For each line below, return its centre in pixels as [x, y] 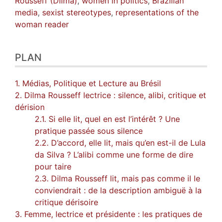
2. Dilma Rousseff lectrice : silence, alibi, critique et [111, 95]
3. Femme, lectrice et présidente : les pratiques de [109, 214]
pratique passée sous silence [89, 131]
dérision [30, 107]
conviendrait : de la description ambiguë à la [118, 190]
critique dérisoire [66, 202]
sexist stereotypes [77, 12]
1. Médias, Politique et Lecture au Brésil [88, 83]
